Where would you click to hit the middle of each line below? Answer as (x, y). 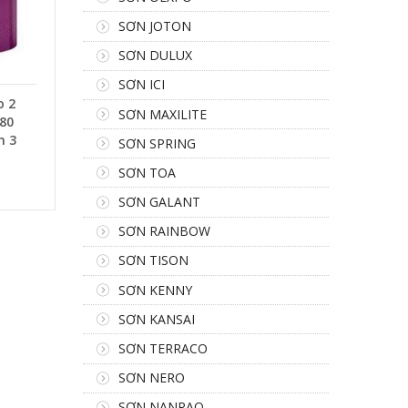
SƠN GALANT (159, 202)
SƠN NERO (152, 378)
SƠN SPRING (157, 143)
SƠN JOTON (155, 25)
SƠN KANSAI (157, 319)
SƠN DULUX (155, 56)
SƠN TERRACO (163, 348)
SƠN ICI (142, 85)
